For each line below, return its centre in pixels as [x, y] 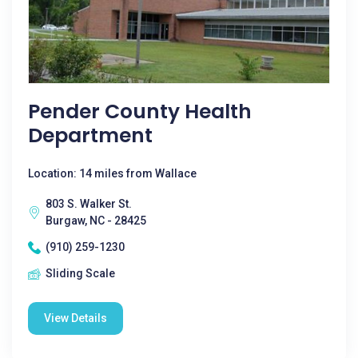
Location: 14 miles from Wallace [112, 173]
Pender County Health [140, 111]
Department [90, 135]
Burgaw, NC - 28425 [96, 221]
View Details [76, 318]
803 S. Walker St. [89, 204]
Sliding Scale [80, 273]
